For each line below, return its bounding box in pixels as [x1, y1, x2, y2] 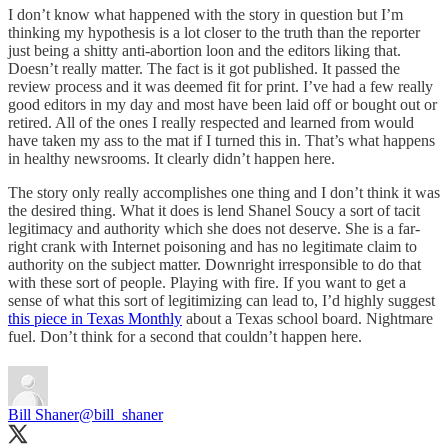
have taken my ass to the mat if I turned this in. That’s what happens [8, 131, 435, 149]
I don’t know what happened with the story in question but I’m [8, 5, 403, 23]
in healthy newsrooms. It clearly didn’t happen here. [8, 149, 339, 167]
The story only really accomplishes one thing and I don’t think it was [8, 183, 440, 201]
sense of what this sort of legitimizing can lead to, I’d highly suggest [8, 291, 435, 309]
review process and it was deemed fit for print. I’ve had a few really [8, 77, 433, 95]
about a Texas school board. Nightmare [182, 309, 433, 327]
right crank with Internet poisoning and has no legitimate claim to [8, 237, 417, 255]
